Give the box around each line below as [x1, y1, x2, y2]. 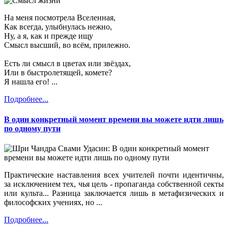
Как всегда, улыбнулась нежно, [4, 22, 112, 32]
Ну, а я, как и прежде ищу [4, 32, 93, 41]
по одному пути [4, 124, 61, 133]
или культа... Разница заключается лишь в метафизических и [4, 188, 224, 197]
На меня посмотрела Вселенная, [4, 13, 116, 22]
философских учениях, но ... [4, 197, 102, 207]
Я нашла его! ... [4, 77, 58, 87]
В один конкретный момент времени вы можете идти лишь [4, 115, 223, 124]
